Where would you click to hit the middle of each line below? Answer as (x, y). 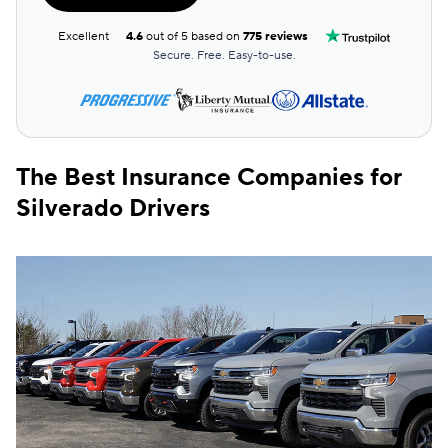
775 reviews (276, 36)
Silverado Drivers (113, 208)
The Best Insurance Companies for (209, 177)
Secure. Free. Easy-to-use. (224, 55)
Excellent (83, 36)
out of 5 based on (193, 36)
